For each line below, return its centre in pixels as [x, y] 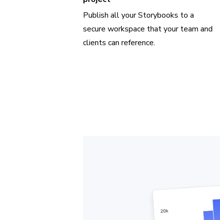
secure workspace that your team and [148, 29]
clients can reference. [119, 43]
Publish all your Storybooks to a [139, 15]
